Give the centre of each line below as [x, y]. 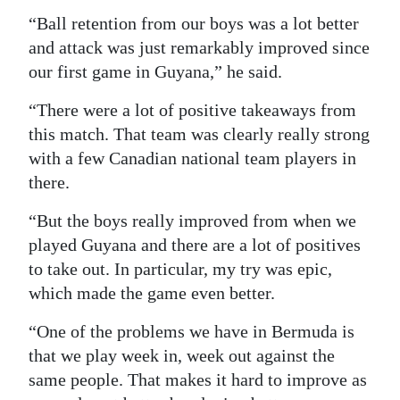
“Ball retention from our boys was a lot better [194, 23]
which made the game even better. [152, 292]
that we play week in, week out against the [182, 355]
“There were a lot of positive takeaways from [192, 109]
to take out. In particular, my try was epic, [180, 268]
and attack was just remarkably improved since [199, 47]
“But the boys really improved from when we [192, 220]
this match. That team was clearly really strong [199, 133]
